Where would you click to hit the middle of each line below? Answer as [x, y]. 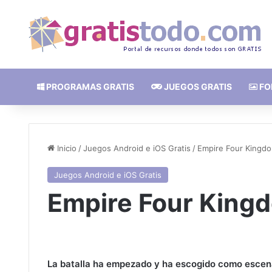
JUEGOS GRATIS [197, 87]
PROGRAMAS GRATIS [89, 87]
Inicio [66, 148]
